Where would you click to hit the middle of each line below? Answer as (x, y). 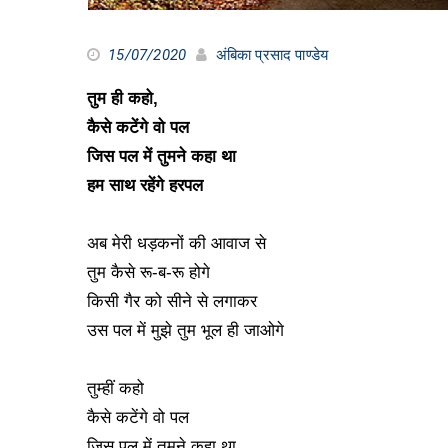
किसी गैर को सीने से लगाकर (172, 301)
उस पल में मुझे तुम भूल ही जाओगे (188, 330)
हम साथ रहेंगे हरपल (147, 185)
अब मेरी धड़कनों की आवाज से (176, 243)
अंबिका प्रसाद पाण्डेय (272, 55)
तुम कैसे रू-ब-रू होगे (148, 272)
